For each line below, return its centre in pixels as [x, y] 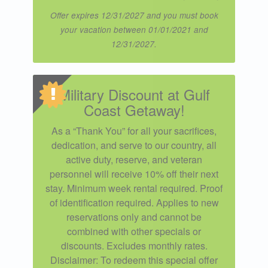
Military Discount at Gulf [134, 94]
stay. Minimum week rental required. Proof [134, 188]
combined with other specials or [134, 231]
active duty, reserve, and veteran [134, 159]
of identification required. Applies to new [134, 202]
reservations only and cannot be [134, 217]
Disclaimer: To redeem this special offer [134, 260]
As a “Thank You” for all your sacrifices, [134, 130]
